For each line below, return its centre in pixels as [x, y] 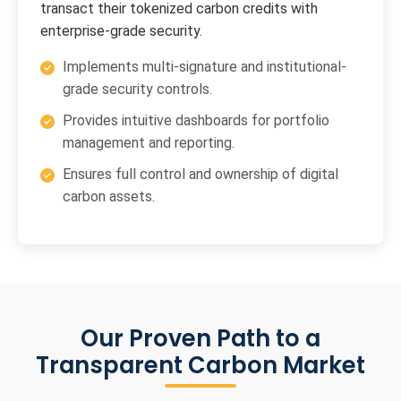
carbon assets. [109, 197]
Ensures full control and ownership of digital [200, 175]
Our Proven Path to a [200, 339]
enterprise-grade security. [121, 31]
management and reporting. [149, 143]
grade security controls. [137, 90]
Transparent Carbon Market [200, 366]
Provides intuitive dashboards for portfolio [196, 121]
